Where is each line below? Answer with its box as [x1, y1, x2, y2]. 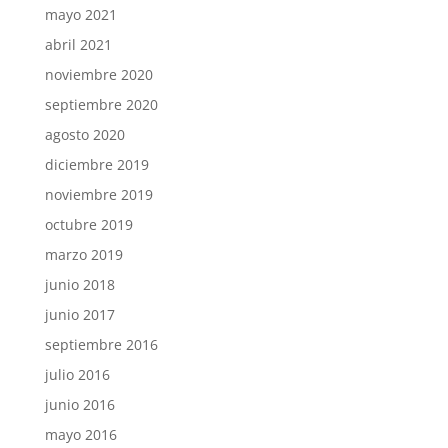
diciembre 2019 [44, 155, 149, 175]
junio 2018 [44, 275, 115, 295]
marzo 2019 [44, 245, 123, 265]
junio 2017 [44, 305, 115, 325]
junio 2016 [44, 395, 115, 415]
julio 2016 [44, 365, 110, 385]
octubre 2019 [44, 215, 133, 235]
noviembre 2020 [44, 65, 153, 85]
